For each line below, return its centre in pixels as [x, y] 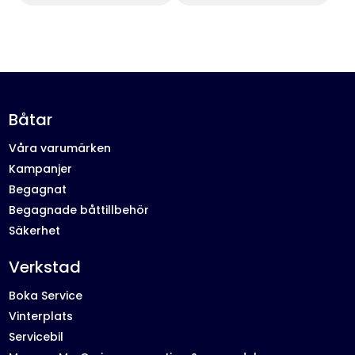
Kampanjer [41, 168]
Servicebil [36, 336]
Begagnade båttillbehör [79, 210]
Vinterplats [41, 316]
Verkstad [45, 267]
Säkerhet [35, 230]
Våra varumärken [60, 148]
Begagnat [38, 189]
